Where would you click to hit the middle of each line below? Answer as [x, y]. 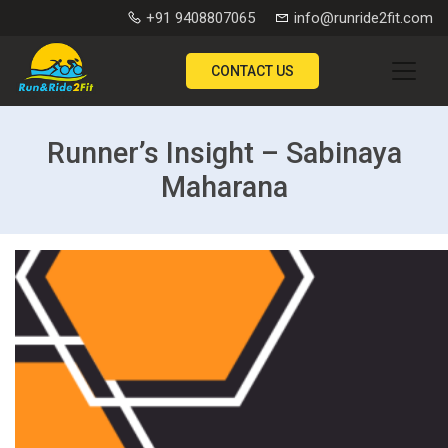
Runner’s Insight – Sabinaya [224, 153]
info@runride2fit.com [361, 18]
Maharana [224, 187]
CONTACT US [252, 71]
